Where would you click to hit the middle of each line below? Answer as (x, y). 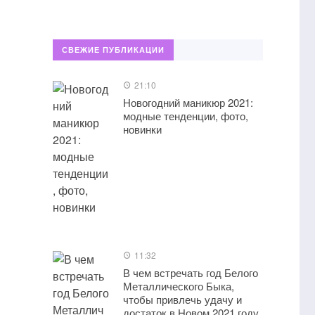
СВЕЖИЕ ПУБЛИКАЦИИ (113, 50)
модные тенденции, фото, (185, 116)
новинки (142, 129)
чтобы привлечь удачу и (182, 299)
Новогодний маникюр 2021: (188, 102)
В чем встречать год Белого (190, 272)
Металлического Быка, (178, 286)
